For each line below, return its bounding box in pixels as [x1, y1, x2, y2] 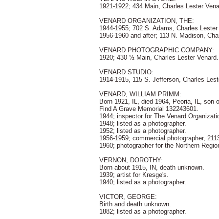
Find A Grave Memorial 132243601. [99, 105, 198, 112]
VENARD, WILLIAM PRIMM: [99, 90, 181, 98]
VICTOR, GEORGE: [99, 193, 157, 200]
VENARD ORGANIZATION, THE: [99, 17, 194, 24]
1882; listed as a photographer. [99, 208, 186, 215]
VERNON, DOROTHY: [99, 156, 163, 164]
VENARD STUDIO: [99, 68, 153, 76]
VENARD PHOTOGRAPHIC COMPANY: [99, 46, 214, 54]
